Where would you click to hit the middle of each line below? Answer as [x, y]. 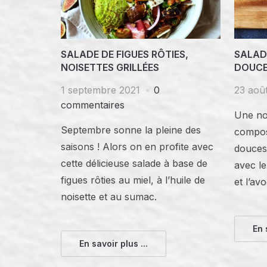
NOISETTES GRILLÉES [110, 67]
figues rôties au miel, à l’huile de [133, 180]
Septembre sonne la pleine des [131, 130]
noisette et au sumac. [109, 196]
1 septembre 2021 [100, 90]
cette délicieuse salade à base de [134, 163]
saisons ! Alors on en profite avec [137, 146]
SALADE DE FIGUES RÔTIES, [125, 54]
